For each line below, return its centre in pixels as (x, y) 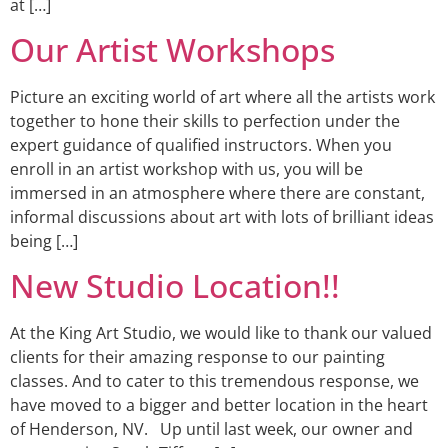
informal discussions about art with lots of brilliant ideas (222, 216)
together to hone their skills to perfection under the (205, 120)
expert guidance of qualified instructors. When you (201, 144)
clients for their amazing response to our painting (197, 357)
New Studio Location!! (175, 286)
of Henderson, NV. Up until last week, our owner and (211, 429)
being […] (44, 240)
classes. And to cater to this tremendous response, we (214, 381)
